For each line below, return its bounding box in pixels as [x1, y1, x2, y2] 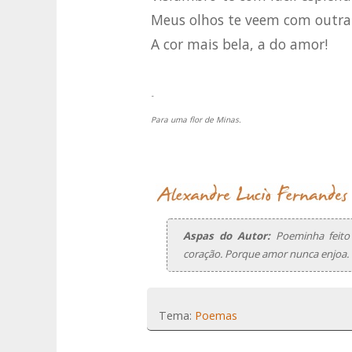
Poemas [195, 308, 237, 324]
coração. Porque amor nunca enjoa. [183, 247, 349, 262]
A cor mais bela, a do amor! [151, 35, 328, 54]
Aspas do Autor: [183, 229, 276, 244]
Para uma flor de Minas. [151, 114, 241, 126]
